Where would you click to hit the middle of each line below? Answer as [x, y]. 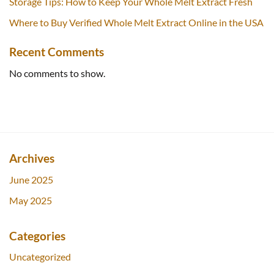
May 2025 [31, 201]
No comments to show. [57, 73]
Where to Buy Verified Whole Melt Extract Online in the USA [136, 23]
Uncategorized [40, 257]
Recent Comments [57, 52]
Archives [32, 158]
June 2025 [31, 179]
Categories [37, 235]
